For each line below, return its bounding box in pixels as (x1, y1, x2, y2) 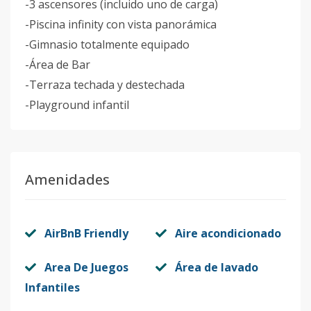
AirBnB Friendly (44, 226, 128, 241)
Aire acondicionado (175, 226, 281, 241)
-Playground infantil (25, 97, 129, 112)
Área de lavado (175, 260, 258, 275)
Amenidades (25, 170, 110, 189)
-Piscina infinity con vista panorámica (25, 17, 217, 32)
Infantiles (25, 280, 80, 295)
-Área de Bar (25, 57, 90, 72)
